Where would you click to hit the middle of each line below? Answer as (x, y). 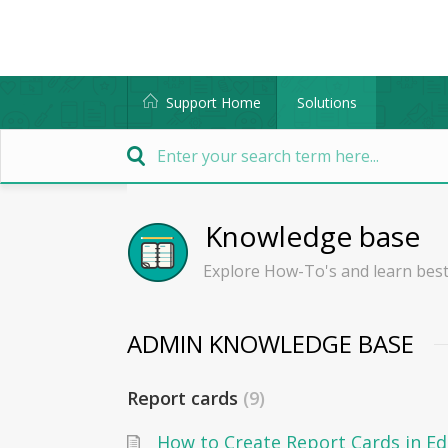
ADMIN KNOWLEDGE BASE (270, 343)
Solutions (326, 102)
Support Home (213, 102)
